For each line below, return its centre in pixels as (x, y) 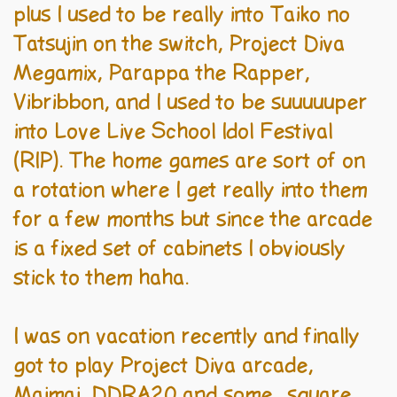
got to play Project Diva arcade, (164, 366)
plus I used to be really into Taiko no (183, 16)
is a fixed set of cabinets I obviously (180, 249)
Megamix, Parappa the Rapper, (162, 74)
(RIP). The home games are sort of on (190, 162)
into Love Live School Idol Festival (174, 132)
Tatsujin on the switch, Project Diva (180, 45)
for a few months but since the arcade (194, 220)
